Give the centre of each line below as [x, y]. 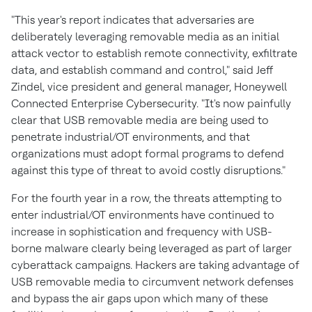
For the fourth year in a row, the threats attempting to [147, 198]
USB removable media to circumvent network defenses [152, 282]
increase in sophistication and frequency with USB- [141, 232]
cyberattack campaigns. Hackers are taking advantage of [155, 265]
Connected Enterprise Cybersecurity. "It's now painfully [151, 103]
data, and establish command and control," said [134, 70]
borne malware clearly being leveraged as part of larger [151, 248]
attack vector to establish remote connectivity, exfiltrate [154, 53]
